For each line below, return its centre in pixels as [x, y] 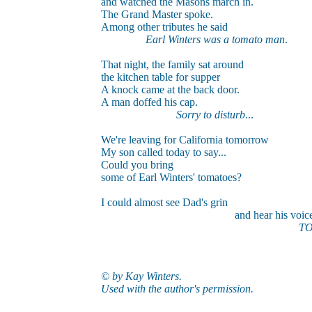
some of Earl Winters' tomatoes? [171, 177]
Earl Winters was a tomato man [213, 39]
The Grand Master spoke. [157, 14]
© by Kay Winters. [141, 276]
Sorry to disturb [210, 115]
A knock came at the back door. [170, 89]
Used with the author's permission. [177, 289]
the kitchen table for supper [160, 77]
